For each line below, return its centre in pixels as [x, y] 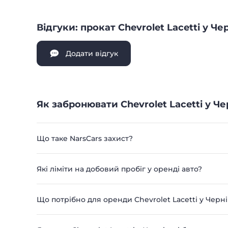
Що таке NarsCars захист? [85, 138]
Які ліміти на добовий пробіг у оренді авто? [119, 169]
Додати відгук [92, 53]
